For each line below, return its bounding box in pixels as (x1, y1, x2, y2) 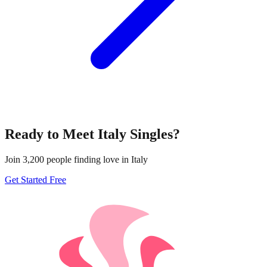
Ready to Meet (5, 126, 98, 142)
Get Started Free (5, 175, 66, 185)
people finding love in (44, 154, 131, 165)
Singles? (126, 126, 180, 142)
